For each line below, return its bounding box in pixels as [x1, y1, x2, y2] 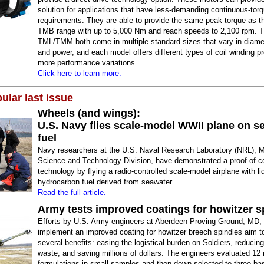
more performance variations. [38, 58, 137, 67]
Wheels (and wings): [38, 107, 140, 119]
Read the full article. [38, 188, 106, 197]
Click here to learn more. [38, 69, 121, 78]
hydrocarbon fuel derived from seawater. [38, 177, 174, 186]
